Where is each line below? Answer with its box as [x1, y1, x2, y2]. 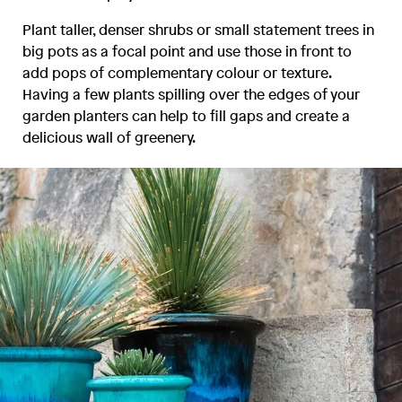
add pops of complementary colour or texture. [22, 63, 332, 83]
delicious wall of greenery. [22, 127, 197, 148]
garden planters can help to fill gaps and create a [22, 106, 351, 127]
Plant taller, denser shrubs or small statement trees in [22, 20, 375, 40]
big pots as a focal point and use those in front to [22, 41, 353, 62]
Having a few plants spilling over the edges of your [22, 84, 361, 105]
